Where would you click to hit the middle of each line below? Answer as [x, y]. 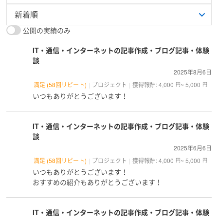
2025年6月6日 [192, 147]
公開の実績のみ [47, 30]
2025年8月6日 [192, 72]
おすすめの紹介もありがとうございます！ [97, 182]
